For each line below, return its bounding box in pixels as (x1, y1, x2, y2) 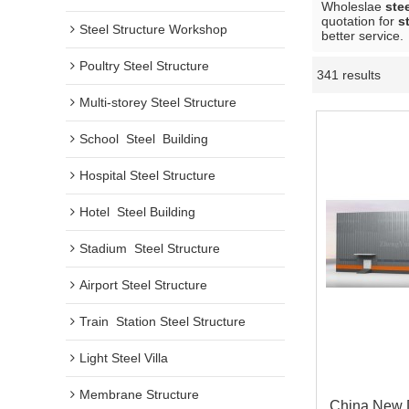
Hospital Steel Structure (79, 168, 215, 183)
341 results (317, 68, 381, 82)
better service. (321, 28, 404, 43)
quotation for (321, 14, 398, 28)
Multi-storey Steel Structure (79, 95, 236, 110)
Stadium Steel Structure (79, 241, 220, 256)
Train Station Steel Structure (79, 314, 246, 329)
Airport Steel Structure (79, 278, 207, 292)
